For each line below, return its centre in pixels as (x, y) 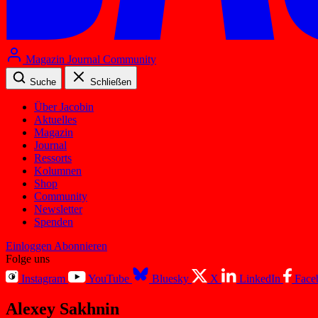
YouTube (109, 278)
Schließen (111, 82)
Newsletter (58, 209)
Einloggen (29, 246)
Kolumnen (58, 170)
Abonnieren (81, 246)
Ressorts (53, 158)
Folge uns (28, 258)
